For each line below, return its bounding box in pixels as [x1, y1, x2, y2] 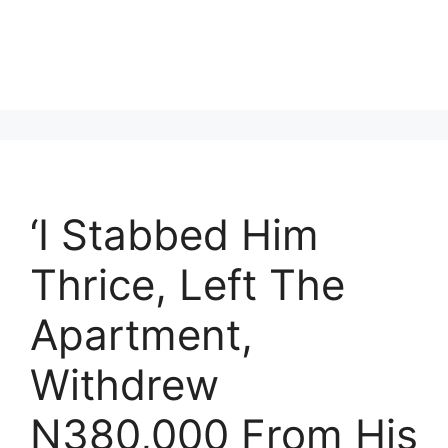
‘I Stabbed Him [30, 209, 319, 260]
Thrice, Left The [30, 259, 345, 310]
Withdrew [30, 359, 219, 410]
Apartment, [30, 309, 253, 360]
